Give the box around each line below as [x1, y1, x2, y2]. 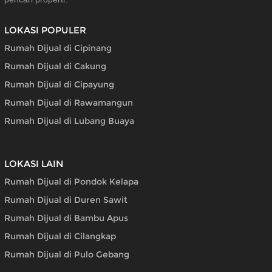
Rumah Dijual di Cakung [4, 61, 106, 72]
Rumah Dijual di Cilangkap [4, 230, 116, 242]
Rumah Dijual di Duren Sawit [4, 194, 127, 205]
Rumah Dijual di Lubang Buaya [4, 115, 134, 126]
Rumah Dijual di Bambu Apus [4, 212, 128, 223]
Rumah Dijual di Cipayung [4, 79, 114, 90]
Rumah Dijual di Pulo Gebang [4, 248, 129, 260]
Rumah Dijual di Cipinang [4, 42, 112, 53]
